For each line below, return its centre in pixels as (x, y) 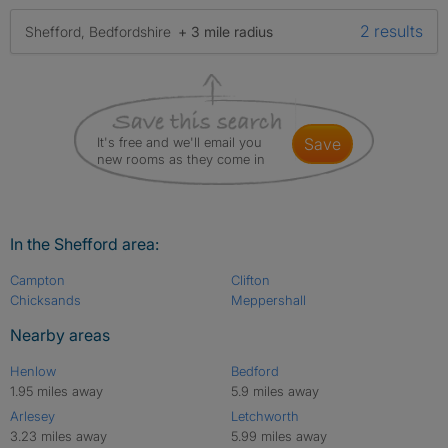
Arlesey (32, 416)
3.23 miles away (58, 436)
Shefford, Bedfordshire (100, 31)
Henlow (33, 371)
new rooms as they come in (181, 159)
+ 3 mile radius (225, 31)
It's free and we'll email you (179, 142)
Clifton (250, 280)
